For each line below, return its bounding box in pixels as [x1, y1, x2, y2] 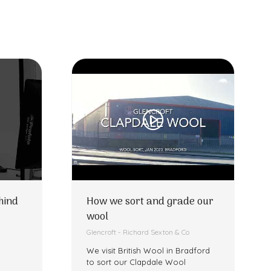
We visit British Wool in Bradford [87, 246, 210, 255]
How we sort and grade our [87, 194, 214, 211]
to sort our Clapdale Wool [87, 257, 186, 267]
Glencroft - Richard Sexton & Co [87, 227, 189, 237]
